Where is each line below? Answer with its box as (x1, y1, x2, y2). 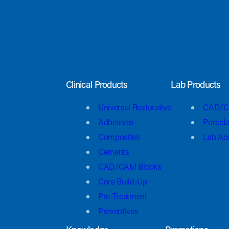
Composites (98, 131, 140, 143)
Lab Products (171, 78, 221, 91)
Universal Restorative (98, 102, 171, 113)
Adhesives (98, 117, 134, 128)
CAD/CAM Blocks (98, 161, 162, 172)
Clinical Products (66, 78, 128, 91)
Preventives (98, 205, 139, 217)
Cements (98, 146, 129, 157)
